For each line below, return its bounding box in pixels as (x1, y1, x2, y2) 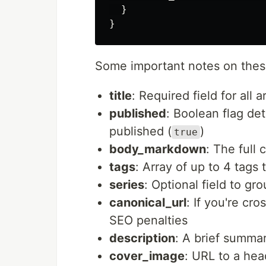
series (109, 178, 144, 192)
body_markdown (109, 142, 206, 156)
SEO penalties (109, 213, 188, 227)
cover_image (109, 249, 185, 263)
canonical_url (109, 195, 186, 210)
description (109, 231, 175, 245)
